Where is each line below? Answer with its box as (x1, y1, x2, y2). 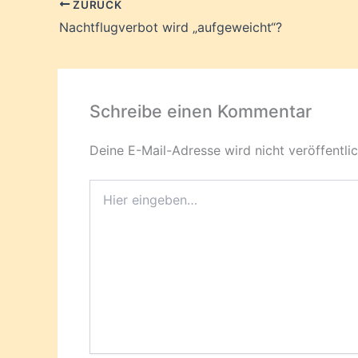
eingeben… (89, 195, 146, 209)
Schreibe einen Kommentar (89, 101, 312, 122)
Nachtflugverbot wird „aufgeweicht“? (59, 19, 282, 36)
